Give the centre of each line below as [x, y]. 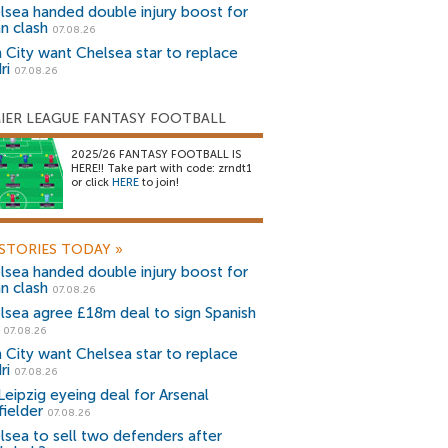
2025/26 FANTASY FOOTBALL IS [156, 154]
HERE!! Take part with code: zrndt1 [161, 168]
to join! [159, 182]
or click [91, 182]
